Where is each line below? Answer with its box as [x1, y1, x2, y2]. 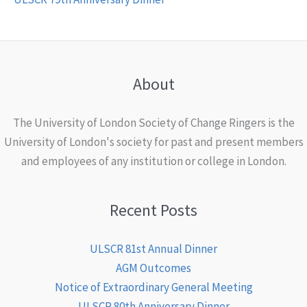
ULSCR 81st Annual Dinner [90, 241, 217, 256]
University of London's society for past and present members [3, 134, 304, 149]
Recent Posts [110, 199, 197, 221]
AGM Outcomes [116, 260, 191, 275]
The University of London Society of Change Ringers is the [12, 114, 295, 130]
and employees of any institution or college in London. [21, 153, 286, 169]
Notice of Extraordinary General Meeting [54, 279, 253, 295]
